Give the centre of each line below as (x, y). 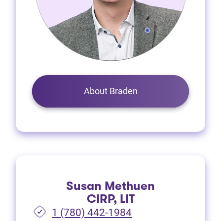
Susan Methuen (110, 186)
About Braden (110, 91)
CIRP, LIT (110, 199)
